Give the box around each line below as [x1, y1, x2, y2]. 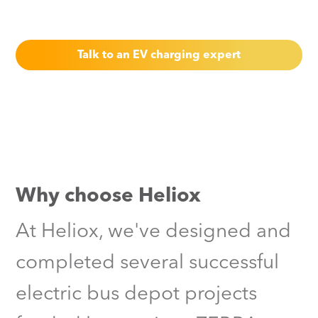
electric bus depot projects [16, 285, 258, 305]
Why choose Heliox [16, 187, 202, 207]
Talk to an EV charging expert [77, 50, 241, 61]
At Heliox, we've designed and [16, 222, 292, 242]
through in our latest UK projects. [16, 8, 186, 19]
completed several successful [16, 253, 280, 273]
